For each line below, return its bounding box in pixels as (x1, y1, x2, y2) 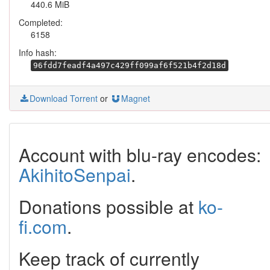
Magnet (121, 92, 150, 104)
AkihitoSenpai (19, 162, 131, 187)
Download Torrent (30, 92, 98, 104)
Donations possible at (19, 193, 198, 219)
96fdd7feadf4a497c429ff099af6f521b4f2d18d (33, 61, 226, 70)
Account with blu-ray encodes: (19, 142, 261, 168)
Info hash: (19, 46, 57, 58)
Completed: (19, 16, 63, 28)
